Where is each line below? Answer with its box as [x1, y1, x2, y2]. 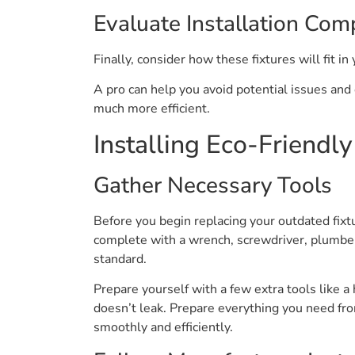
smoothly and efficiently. [94, 319, 233, 337]
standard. [94, 250, 147, 268]
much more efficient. [94, 100, 210, 118]
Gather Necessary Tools [94, 170, 332, 200]
